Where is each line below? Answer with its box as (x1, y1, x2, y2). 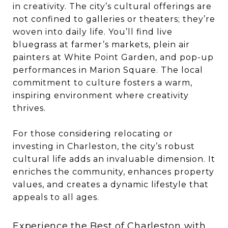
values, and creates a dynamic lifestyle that (13, 179, 209, 189)
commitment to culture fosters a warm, (13, 77, 192, 88)
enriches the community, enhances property (13, 166, 214, 177)
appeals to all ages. (13, 192, 99, 202)
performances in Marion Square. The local (13, 65, 203, 75)
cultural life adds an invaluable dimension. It (13, 154, 215, 164)
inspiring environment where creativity (13, 90, 189, 100)
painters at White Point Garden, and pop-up (13, 52, 214, 62)
